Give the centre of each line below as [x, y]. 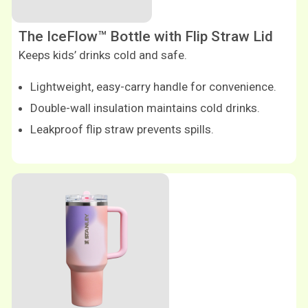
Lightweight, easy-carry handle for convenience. [153, 87]
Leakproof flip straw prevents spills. [122, 130]
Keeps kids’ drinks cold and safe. [103, 55]
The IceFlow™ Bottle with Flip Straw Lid [146, 37]
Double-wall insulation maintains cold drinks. [145, 108]
